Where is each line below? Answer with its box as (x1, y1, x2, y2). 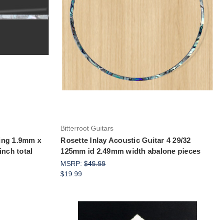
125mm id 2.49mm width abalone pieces (60, 146, 201, 155)
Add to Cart (120, 42, 155, 50)
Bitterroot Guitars (60, 124, 114, 132)
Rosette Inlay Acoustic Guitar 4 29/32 (60, 136, 191, 144)
